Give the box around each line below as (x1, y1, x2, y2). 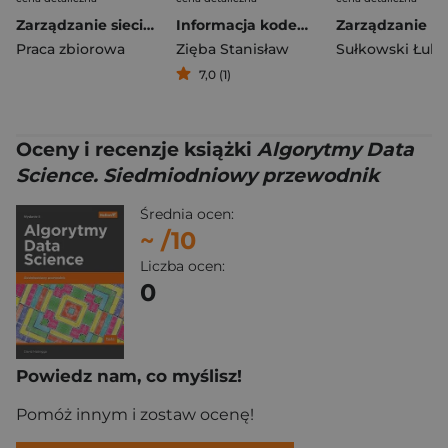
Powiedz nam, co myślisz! (16, 366, 242, 387)
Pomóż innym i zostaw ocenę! (16, 405, 254, 425)
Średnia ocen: (140, 205, 234, 223)
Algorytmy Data (257, 138, 414, 161)
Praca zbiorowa (16, 40, 125, 58)
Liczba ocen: (140, 257, 225, 275)
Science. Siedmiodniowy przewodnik (16, 164, 379, 187)
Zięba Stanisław (176, 40, 289, 58)
